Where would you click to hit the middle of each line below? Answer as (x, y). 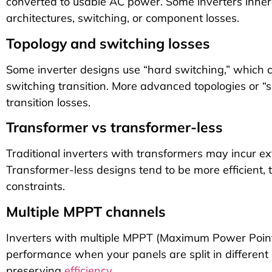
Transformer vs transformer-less (114, 127)
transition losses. (48, 102)
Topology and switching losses (108, 43)
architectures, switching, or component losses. (123, 18)
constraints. (36, 186)
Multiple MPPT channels (86, 211)
